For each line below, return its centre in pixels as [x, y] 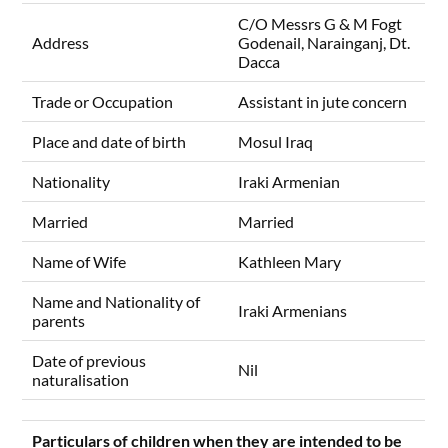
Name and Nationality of [116, 302]
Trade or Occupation [103, 102]
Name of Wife [79, 262]
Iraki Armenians [293, 311]
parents [59, 321]
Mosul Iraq [276, 142]
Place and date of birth [109, 142]
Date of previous [89, 361]
